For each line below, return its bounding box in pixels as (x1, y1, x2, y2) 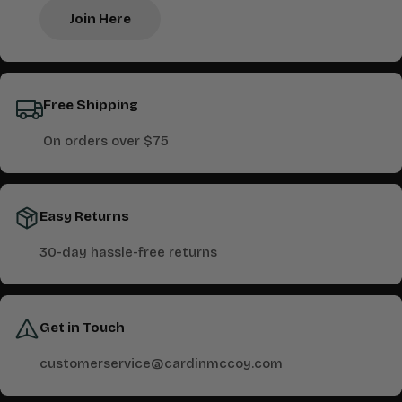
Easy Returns (39, 208, 129, 225)
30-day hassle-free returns (39, 244, 217, 261)
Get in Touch (39, 319, 125, 336)
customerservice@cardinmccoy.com (39, 355, 283, 372)
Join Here (69, 11, 131, 28)
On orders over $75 (43, 133, 169, 150)
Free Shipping (43, 97, 138, 114)
